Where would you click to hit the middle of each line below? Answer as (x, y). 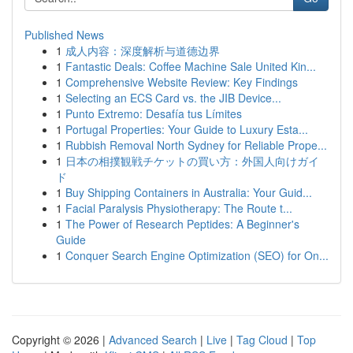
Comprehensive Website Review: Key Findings (182, 82)
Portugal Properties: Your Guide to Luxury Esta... (187, 129)
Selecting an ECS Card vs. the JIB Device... (173, 98)
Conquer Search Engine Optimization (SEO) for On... (197, 255)
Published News (64, 35)
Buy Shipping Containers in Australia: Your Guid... (189, 192)
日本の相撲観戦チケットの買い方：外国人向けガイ (192, 161)
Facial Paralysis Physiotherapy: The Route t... (179, 208)
